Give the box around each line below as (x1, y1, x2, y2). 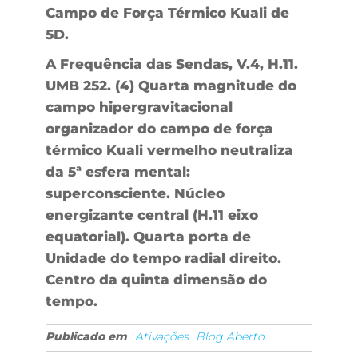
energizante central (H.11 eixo (45, 206, 258, 223)
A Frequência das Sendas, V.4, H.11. (45, 55, 298, 72)
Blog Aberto (195, 328, 265, 344)
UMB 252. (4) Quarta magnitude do (45, 77, 296, 93)
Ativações (134, 328, 189, 344)
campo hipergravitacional (45, 98, 233, 115)
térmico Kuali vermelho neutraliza (45, 141, 293, 158)
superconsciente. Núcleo (45, 185, 225, 201)
